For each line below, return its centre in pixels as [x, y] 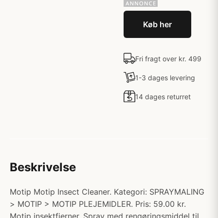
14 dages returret [163, 96]
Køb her [157, 24]
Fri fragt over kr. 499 [168, 58]
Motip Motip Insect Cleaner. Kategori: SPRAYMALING [107, 192]
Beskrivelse [43, 167]
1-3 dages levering [165, 77]
